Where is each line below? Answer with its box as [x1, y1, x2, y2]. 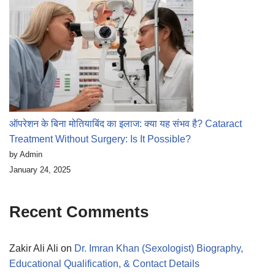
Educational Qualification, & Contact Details [9, 258, 199, 269]
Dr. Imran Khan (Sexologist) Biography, [74, 243, 243, 254]
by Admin [9, 150, 42, 160]
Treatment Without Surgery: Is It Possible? [9, 134, 191, 145]
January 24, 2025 [9, 165, 71, 175]
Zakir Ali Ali [9, 243, 58, 254]
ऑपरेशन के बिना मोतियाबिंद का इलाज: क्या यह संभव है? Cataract [9, 118, 242, 130]
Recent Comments [9, 203, 149, 222]
